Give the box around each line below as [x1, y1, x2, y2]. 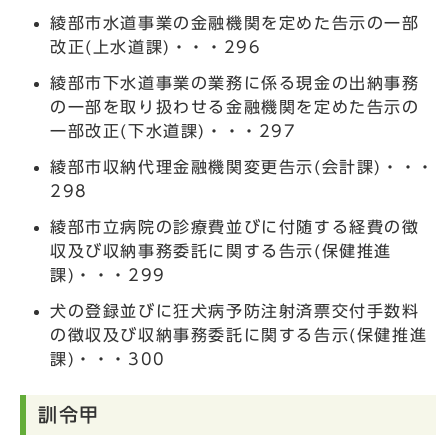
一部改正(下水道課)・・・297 [50, 122, 297, 139]
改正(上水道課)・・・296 [50, 38, 262, 55]
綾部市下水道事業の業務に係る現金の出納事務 [50, 74, 420, 91]
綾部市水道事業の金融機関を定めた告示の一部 [50, 14, 420, 31]
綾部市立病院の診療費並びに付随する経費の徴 [50, 218, 420, 235]
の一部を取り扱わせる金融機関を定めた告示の [50, 98, 420, 115]
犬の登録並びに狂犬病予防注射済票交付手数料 [50, 302, 420, 319]
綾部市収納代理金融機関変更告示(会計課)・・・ [50, 158, 435, 175]
